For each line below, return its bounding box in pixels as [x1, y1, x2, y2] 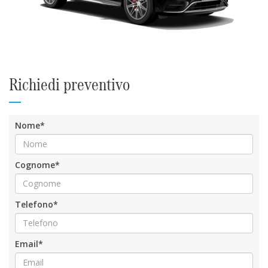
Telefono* [15, 173, 58, 185]
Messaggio [15, 252, 60, 264]
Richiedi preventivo [9, 47, 130, 71]
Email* [15, 212, 43, 224]
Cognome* [15, 133, 60, 145]
